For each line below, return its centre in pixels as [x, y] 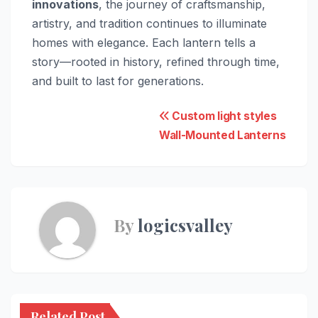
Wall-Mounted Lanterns [223, 136]
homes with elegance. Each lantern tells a [144, 42]
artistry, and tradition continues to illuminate [149, 23]
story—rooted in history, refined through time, [156, 61]
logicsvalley [185, 225]
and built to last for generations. [118, 81]
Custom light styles [223, 116]
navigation [88, 150]
